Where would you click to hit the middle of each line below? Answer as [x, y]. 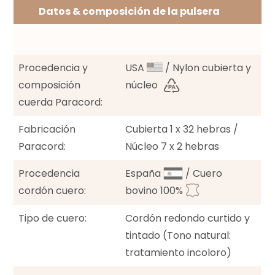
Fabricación [47, 130]
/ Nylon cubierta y [207, 68]
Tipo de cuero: [53, 219]
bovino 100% [156, 191]
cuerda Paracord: [61, 103]
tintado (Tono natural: [178, 236]
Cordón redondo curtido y [188, 219]
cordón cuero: [52, 191]
